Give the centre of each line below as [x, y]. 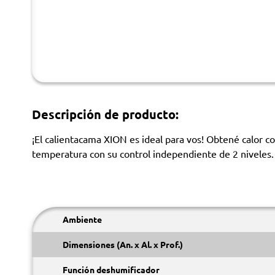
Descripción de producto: [105, 114]
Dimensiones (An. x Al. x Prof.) [123, 244]
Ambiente [82, 219]
